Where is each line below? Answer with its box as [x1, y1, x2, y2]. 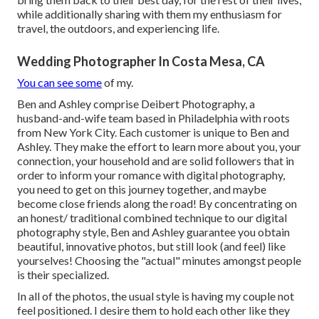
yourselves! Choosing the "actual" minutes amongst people [17, 253, 301, 268]
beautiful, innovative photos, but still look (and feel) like [17, 239, 286, 253]
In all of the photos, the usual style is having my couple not [17, 289, 294, 303]
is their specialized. [17, 268, 109, 282]
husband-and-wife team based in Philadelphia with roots [17, 111, 290, 125]
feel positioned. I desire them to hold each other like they [17, 303, 290, 318]
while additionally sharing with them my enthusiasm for [17, 7, 282, 21]
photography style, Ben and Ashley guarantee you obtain [17, 225, 290, 239]
